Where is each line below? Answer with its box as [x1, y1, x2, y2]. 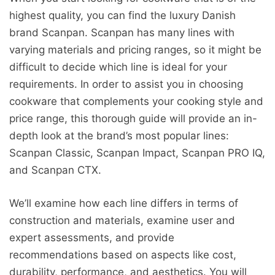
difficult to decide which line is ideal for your [9, 61, 227, 74]
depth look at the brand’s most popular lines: [9, 130, 229, 142]
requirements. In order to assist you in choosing [9, 78, 243, 91]
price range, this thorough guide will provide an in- [9, 112, 257, 125]
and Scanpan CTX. [9, 164, 101, 177]
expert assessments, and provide [9, 231, 174, 244]
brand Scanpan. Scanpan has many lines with [9, 26, 234, 39]
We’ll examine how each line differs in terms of [9, 196, 238, 209]
